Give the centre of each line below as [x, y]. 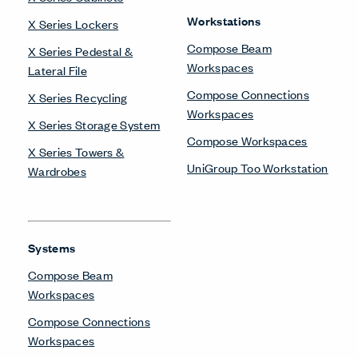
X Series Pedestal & [81, 50]
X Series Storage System [94, 124]
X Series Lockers [74, 23]
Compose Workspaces [247, 140]
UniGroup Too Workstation [258, 167]
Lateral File [58, 70]
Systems [52, 247]
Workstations [224, 20]
